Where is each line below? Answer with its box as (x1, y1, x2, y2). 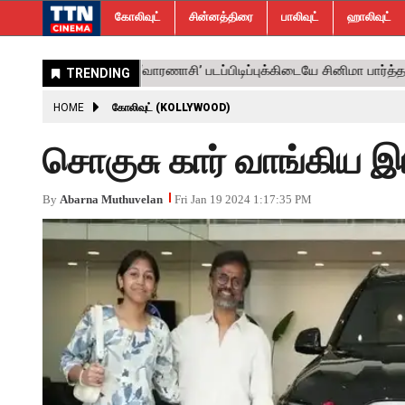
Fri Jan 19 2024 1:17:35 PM (174, 193, 312, 206)
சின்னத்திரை (189, 10, 253, 24)
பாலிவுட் (281, 10, 319, 24)
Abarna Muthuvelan (60, 193, 163, 206)
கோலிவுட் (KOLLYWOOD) (112, 101, 231, 114)
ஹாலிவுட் (347, 10, 391, 24)
